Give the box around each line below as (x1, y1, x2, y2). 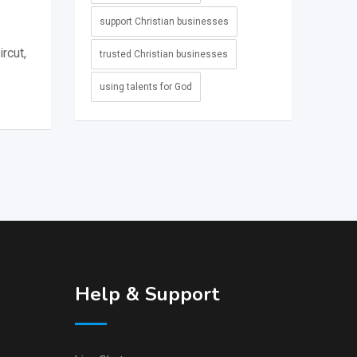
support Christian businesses (99, 16, 229, 28)
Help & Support (74, 280, 219, 307)
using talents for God (99, 81, 192, 93)
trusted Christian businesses (99, 49, 228, 61)
